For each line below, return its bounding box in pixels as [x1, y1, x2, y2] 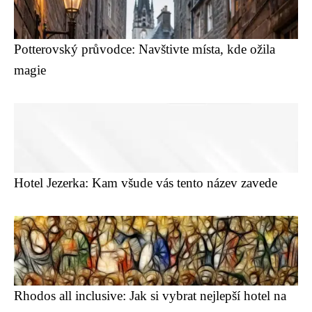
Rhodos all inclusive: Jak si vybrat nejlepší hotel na [14, 288, 286, 303]
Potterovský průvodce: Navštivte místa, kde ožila [14, 41, 275, 56]
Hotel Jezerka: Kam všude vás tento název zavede [14, 175, 277, 190]
